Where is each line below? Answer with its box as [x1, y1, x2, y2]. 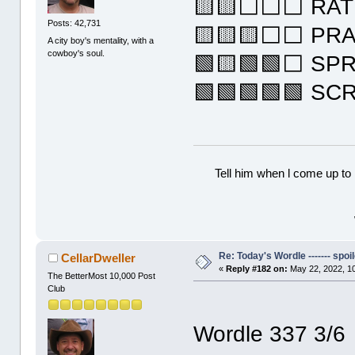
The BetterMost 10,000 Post [48, 270, 156, 281]
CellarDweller [60, 251, 136, 265]
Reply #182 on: [226, 264, 288, 274]
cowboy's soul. [48, 48, 105, 58]
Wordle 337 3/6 [193, 321, 346, 346]
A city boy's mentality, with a [48, 35, 155, 45]
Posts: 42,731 [48, 18, 101, 29]
